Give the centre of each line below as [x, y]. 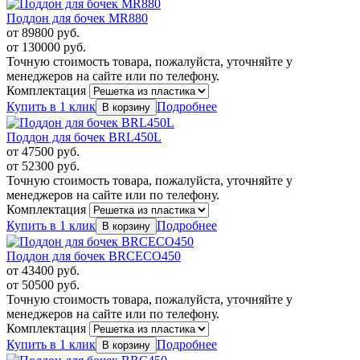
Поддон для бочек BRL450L [84, 137]
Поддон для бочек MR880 [77, 18]
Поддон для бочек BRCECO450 [94, 256]
